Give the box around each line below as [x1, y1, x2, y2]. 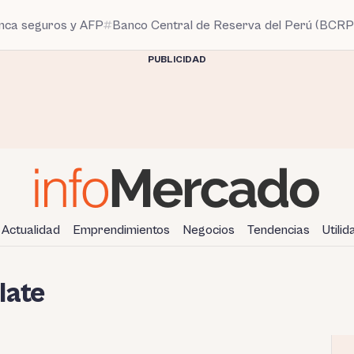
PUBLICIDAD [148, 55, 206, 65]
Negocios [183, 222, 235, 237]
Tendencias [247, 222, 310, 237]
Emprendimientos [73, 222, 170, 237]
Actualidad [2, 222, 60, 237]
